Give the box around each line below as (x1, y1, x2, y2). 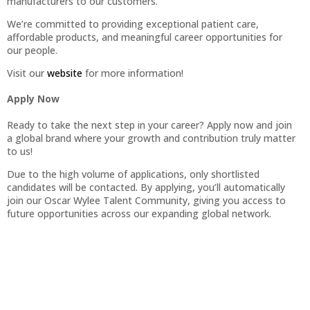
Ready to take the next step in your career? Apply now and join (7, 118, 292, 131)
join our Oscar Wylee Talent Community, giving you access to (7, 193, 286, 207)
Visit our (7, 66, 47, 80)
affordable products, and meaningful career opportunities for (7, 30, 282, 44)
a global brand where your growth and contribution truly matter (7, 131, 295, 145)
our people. (7, 43, 60, 57)
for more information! (82, 66, 186, 80)
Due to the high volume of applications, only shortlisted (7, 167, 259, 181)
